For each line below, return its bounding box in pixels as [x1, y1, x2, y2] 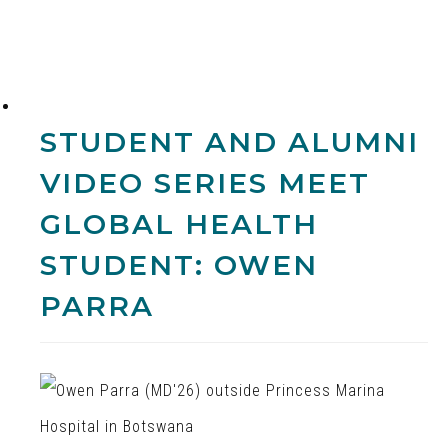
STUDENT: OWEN [40, 248, 318, 283]
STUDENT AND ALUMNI [40, 125, 419, 160]
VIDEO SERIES [40, 166, 268, 201]
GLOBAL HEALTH [40, 207, 318, 242]
